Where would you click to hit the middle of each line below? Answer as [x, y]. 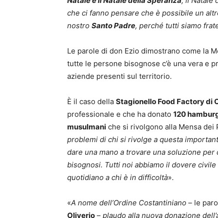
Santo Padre [113, 26]
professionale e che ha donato [120, 114]
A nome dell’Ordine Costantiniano [130, 203]
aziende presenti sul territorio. [119, 76]
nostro [79, 26]
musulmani [87, 127]
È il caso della [91, 102]
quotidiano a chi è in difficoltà [118, 178]
